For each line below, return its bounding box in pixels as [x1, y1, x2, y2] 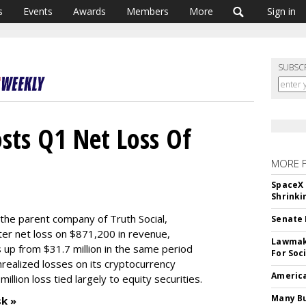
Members [126, 5, 169, 18]
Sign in [267, 5, 296, 18]
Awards [73, 5, 106, 18]
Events [23, 5, 53, 18]
